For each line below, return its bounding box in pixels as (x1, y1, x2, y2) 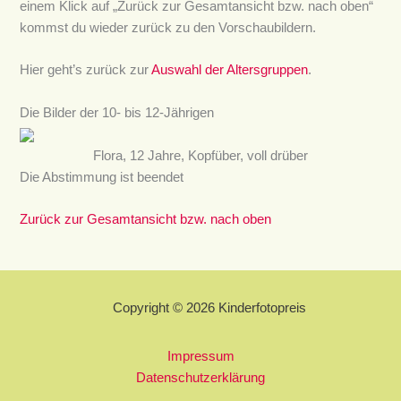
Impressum (166, 349, 235, 364)
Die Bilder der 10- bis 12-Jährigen (20, 105, 215, 120)
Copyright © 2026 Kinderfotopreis (113, 301, 306, 316)
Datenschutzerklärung (136, 371, 265, 386)
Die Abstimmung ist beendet (20, 169, 184, 184)
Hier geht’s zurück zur (20, 63, 152, 78)
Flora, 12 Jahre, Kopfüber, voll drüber (93, 147, 308, 163)
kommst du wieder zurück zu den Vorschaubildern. (20, 20, 317, 35)
